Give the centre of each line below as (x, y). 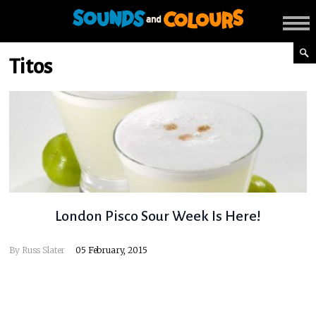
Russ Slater (43, 250)
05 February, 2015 (111, 250)
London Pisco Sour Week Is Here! (158, 216)
